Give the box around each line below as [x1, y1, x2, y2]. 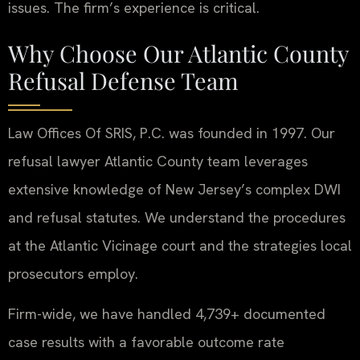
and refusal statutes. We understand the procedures [8, 208, 346, 227]
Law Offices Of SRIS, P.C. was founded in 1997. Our [8, 124, 335, 143]
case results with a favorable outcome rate [8, 332, 284, 351]
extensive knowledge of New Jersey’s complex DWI [8, 180, 341, 199]
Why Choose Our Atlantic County [8, 38, 349, 69]
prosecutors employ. [8, 264, 138, 284]
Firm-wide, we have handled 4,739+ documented [8, 304, 325, 323]
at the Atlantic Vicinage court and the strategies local [8, 236, 352, 256]
